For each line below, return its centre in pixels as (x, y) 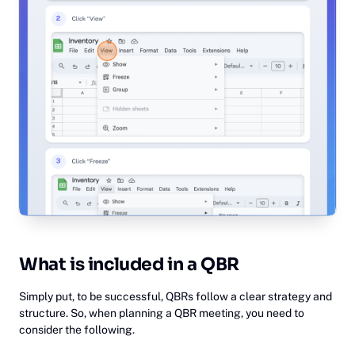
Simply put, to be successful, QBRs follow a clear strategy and (176, 296)
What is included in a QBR (131, 264)
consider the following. (77, 329)
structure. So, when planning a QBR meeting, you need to (162, 313)
